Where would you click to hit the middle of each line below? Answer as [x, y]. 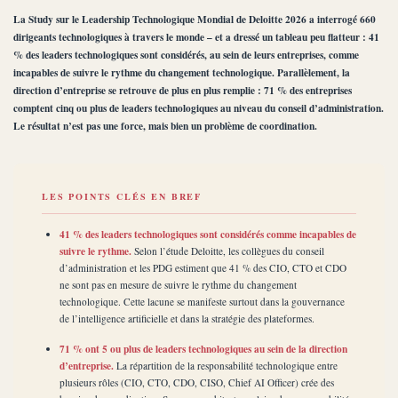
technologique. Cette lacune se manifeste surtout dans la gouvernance [202, 302]
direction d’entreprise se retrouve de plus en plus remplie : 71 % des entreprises [183, 90]
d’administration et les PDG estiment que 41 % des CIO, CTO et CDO [203, 268]
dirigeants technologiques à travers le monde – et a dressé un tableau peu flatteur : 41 [196, 37]
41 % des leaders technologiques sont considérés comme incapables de [208, 235]
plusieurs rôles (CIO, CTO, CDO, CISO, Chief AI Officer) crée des [197, 382]
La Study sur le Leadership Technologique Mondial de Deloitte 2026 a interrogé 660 [195, 19]
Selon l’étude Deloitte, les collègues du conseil [228, 251]
